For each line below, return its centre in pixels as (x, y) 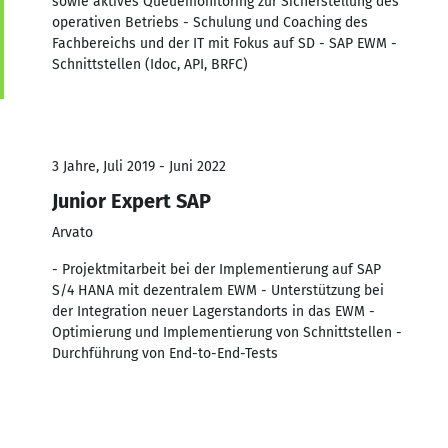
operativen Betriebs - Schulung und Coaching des (210, 22)
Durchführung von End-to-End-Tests (165, 353)
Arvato (72, 232)
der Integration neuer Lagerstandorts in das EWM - (213, 311)
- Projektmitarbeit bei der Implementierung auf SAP (216, 269)
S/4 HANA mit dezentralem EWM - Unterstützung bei (218, 290)
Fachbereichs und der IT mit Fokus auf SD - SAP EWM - (224, 43)
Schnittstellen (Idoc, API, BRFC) (150, 64)
